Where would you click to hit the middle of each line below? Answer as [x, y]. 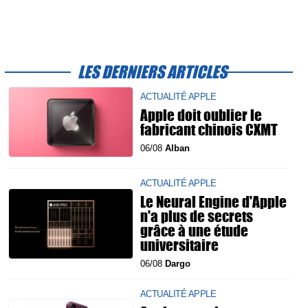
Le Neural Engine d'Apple [213, 202]
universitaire [179, 245]
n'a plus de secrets [197, 216]
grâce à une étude [194, 231]
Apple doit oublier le [201, 114]
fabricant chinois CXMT [209, 129]
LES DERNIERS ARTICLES [152, 71]
